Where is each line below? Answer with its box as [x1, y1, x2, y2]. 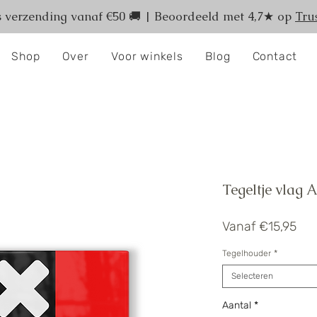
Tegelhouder [222, 248, 271, 258]
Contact [252, 50, 298, 63]
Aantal [222, 299, 251, 311]
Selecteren [231, 271, 273, 281]
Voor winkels [111, 50, 183, 63]
